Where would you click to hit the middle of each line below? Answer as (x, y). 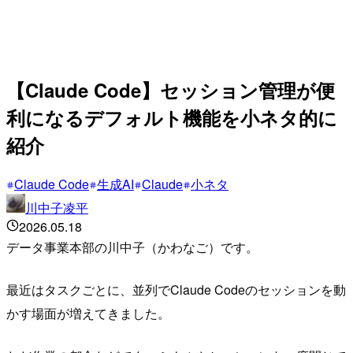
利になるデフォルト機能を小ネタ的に (172, 117)
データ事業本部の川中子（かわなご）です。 (132, 247)
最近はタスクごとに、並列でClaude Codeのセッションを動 (176, 289)
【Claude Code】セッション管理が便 (171, 89)
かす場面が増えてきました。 (88, 313)
